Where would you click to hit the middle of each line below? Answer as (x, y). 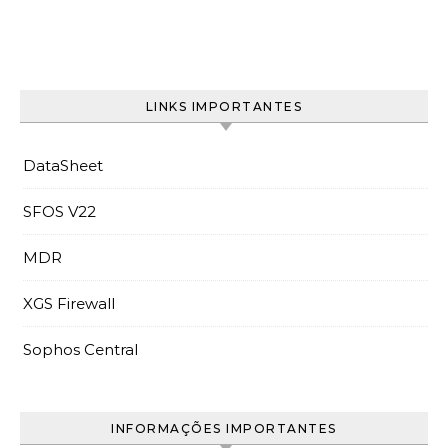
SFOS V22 (59, 211)
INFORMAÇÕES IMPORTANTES (224, 428)
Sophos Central (80, 349)
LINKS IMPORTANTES (224, 106)
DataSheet (63, 165)
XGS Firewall (69, 303)
